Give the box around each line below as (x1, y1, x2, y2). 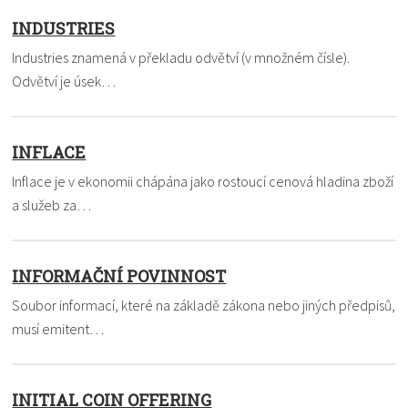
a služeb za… (12, 195, 92, 214)
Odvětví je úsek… (12, 71, 117, 90)
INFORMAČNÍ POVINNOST (12, 264, 227, 287)
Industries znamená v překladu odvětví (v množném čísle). (12, 47, 351, 66)
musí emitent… (12, 319, 105, 338)
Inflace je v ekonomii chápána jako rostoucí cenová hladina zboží (12, 171, 394, 190)
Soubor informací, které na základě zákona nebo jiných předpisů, (12, 295, 396, 314)
